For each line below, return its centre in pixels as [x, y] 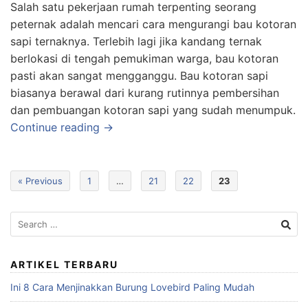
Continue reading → [62, 128]
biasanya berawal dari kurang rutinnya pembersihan [145, 93]
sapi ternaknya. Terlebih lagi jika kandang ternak [136, 42]
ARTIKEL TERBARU [64, 265]
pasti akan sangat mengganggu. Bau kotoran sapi [139, 76]
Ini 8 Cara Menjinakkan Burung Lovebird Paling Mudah [132, 287]
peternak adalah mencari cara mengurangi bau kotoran [153, 24]
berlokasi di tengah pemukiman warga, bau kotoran [144, 59]
